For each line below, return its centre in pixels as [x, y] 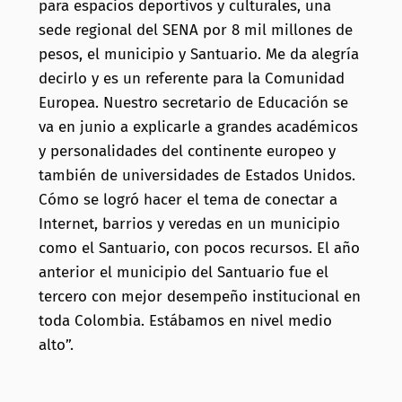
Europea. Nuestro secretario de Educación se [193, 103]
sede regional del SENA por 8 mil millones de [195, 31]
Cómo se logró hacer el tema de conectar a [188, 200]
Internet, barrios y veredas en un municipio [189, 224]
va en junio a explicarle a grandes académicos [198, 127]
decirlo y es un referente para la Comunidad [191, 79]
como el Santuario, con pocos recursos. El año [199, 249]
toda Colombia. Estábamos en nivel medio [185, 321]
